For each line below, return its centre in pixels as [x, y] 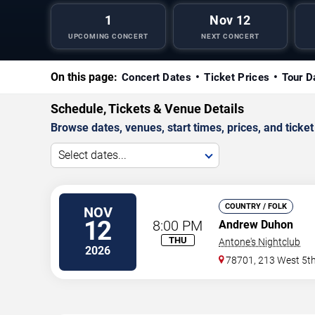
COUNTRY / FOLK [256, 206]
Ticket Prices [237, 77]
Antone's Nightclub [259, 242]
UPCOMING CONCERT [108, 36]
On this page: [84, 77]
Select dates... [92, 155]
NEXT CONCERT [230, 36]
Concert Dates [156, 77]
